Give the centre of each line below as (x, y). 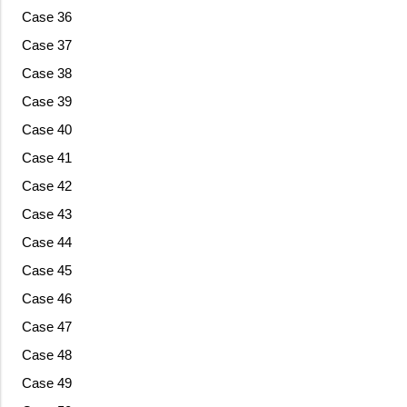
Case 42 (46, 186)
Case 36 (46, 17)
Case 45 (46, 271)
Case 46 (46, 299)
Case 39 (46, 102)
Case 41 (46, 158)
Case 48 (46, 355)
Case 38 (46, 74)
